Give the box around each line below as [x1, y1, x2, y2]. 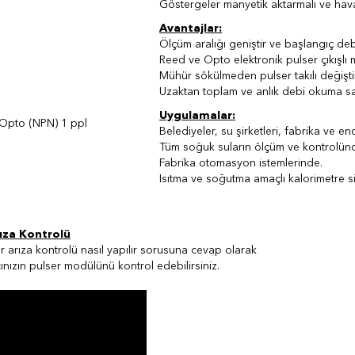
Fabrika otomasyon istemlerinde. [159, 158, 323, 170]
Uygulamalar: [159, 110, 235, 122]
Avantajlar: [159, 23, 222, 35]
